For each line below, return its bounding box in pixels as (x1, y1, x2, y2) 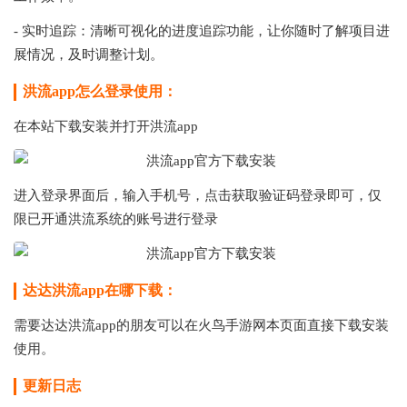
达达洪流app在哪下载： (23, 282, 177, 298)
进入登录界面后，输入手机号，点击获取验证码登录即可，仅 (14, 187, 382, 203)
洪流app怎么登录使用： (23, 83, 177, 99)
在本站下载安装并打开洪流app (14, 118, 198, 134)
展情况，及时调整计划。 (14, 46, 164, 62)
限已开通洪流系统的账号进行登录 (14, 211, 218, 226)
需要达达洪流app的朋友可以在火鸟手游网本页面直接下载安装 (14, 317, 389, 333)
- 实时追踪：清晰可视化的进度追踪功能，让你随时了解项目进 (14, 23, 390, 38)
